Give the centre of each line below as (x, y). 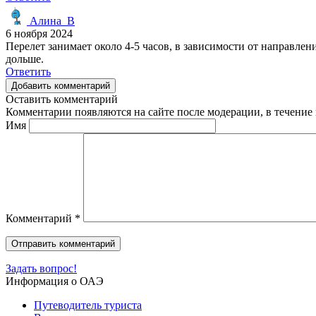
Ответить (28, 71)
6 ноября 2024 (39, 33)
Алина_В (51, 20)
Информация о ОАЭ (55, 281)
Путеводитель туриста (88, 305)
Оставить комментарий (62, 99)
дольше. (25, 59)
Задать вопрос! (41, 268)
